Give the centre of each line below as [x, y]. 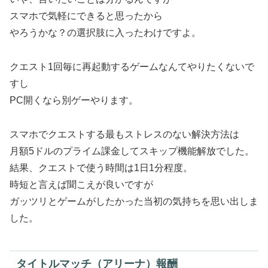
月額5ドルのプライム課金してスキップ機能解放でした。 [132, 151]
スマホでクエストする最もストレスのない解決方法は [124, 134]
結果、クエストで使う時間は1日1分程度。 [101, 167]
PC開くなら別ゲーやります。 [74, 100]
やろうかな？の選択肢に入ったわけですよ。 [105, 32]
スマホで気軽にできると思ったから [86, 16]
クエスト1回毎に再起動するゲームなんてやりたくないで [132, 66]
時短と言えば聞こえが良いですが [81, 184]
